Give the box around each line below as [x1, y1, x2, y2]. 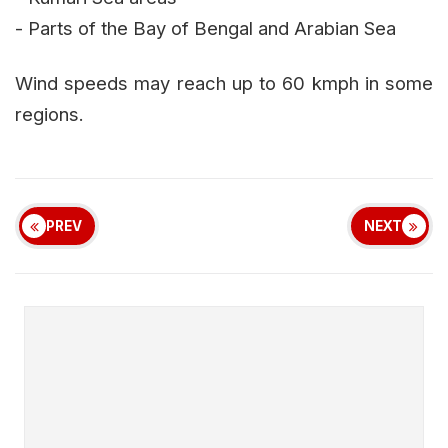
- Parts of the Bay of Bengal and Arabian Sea [15, 16, 396, 39]
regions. [15, 102, 84, 125]
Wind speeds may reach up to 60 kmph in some [15, 71, 433, 94]
